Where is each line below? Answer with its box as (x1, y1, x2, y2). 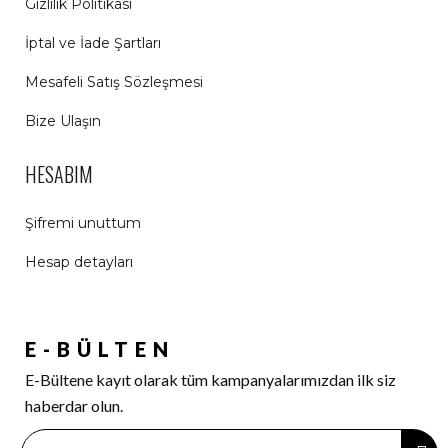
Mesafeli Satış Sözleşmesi (25, 73, 203, 91)
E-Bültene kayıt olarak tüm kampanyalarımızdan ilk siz (25, 370, 396, 389)
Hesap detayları (25, 253, 133, 271)
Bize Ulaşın (25, 112, 101, 130)
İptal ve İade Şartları (25, 34, 161, 52)
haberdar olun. (25, 396, 123, 415)
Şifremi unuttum (25, 214, 141, 232)
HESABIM (25, 159, 93, 189)
